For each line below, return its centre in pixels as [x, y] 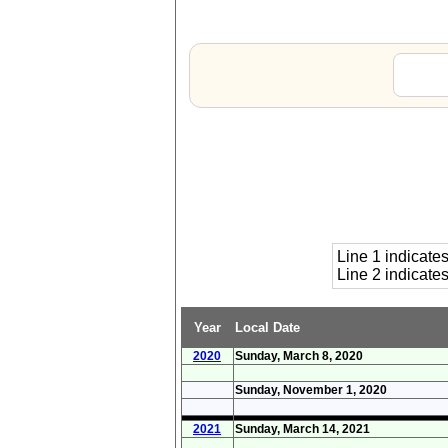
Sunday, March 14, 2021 [302, 428]
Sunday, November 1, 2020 [310, 389]
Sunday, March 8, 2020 [298, 355]
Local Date [267, 327]
